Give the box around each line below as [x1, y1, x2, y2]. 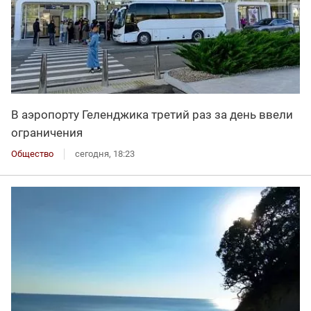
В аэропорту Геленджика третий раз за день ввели [11, 108, 293, 122]
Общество [11, 149, 53, 160]
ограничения [11, 126, 83, 140]
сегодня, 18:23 [75, 149, 135, 160]
